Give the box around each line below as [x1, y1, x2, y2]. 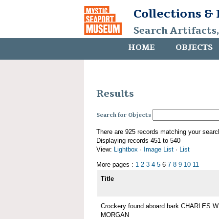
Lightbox [114, 146, 138, 153]
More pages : [96, 161, 135, 169]
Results [96, 88, 134, 101]
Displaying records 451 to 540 [96, 137, 180, 145]
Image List [144, 146, 174, 153]
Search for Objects [96, 111, 151, 119]
